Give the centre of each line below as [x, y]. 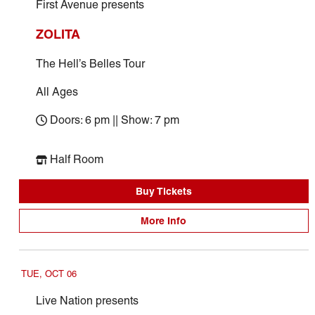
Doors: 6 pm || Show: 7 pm [114, 120]
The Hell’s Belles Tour [90, 64]
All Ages [57, 92]
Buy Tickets [163, 191]
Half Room [76, 159]
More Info [164, 221]
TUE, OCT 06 [49, 274]
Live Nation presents [87, 301]
